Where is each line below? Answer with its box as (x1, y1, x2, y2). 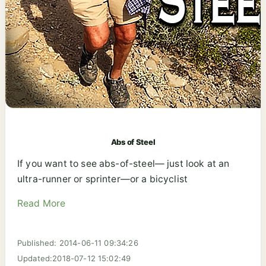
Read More (17, 198, 66, 210)
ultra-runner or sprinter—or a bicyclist (17, 173, 188, 185)
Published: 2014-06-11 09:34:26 (17, 238, 138, 248)
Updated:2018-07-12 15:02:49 (17, 254, 131, 264)
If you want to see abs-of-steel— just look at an (17, 157, 230, 169)
